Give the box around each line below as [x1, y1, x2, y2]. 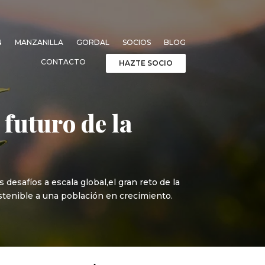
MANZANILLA [14, 37, 63, 47]
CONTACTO [40, 57, 86, 66]
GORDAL [76, 37, 109, 47]
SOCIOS [122, 37, 151, 47]
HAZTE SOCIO [118, 58, 173, 67]
